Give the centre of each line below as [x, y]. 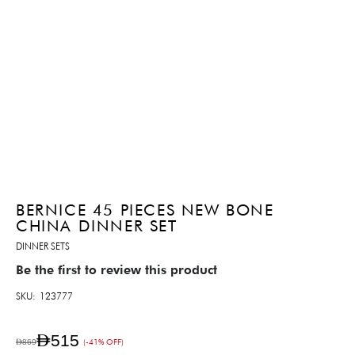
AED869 [26, 342]
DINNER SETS [43, 246]
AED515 [58, 341]
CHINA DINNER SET [97, 226]
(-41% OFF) [103, 342]
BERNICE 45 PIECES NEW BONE [145, 210]
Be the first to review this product [116, 270]
